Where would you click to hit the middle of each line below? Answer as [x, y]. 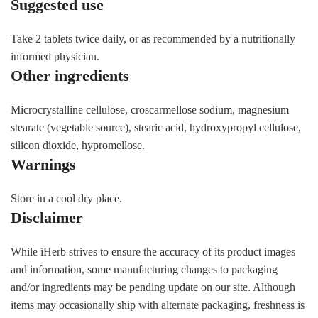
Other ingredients [70, 75]
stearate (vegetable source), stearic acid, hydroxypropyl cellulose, [156, 127]
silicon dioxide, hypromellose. [78, 145]
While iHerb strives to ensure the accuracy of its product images [153, 251]
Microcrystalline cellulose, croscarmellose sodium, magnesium [150, 109]
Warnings [43, 164]
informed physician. [55, 56]
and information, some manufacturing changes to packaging [144, 269]
